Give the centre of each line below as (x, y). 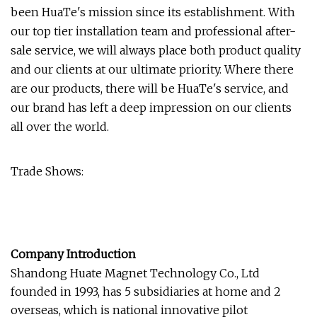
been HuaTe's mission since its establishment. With (153, 12)
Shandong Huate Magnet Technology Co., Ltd (135, 273)
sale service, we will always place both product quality (156, 50)
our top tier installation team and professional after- (153, 31)
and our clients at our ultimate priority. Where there (152, 69)
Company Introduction (73, 254)
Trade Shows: (47, 171)
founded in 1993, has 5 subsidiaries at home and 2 (146, 291)
